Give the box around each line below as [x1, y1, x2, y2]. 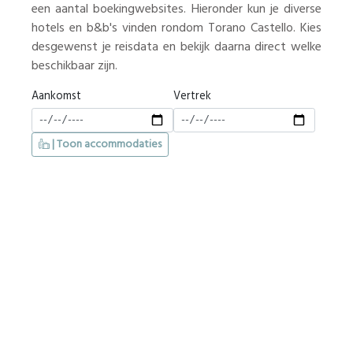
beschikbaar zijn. [32, 56, 117, 76]
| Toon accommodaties [50, 136, 162, 154]
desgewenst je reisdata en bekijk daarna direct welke [32, 37, 321, 58]
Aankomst [32, 87, 81, 106]
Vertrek [173, 87, 211, 106]
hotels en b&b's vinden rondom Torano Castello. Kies [32, 18, 321, 39]
